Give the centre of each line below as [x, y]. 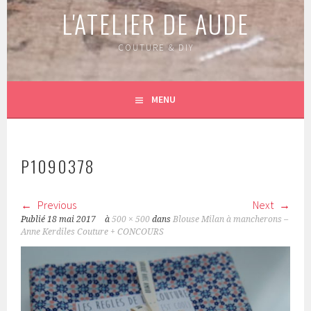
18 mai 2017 [72, 219]
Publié [34, 219]
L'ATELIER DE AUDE [155, 23]
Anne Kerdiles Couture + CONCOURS [93, 232]
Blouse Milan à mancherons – [231, 219]
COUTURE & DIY [155, 48]
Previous [56, 205]
